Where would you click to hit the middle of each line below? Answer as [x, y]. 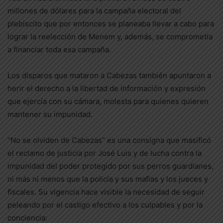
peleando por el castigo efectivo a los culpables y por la [105, 205]
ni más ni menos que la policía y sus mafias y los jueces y [108, 179]
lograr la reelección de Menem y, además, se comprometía [110, 37]
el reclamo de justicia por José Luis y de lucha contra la [105, 153]
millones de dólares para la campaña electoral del [94, 11]
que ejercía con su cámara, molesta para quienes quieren [108, 101]
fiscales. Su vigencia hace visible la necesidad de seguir [106, 192]
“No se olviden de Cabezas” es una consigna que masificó [109, 140]
